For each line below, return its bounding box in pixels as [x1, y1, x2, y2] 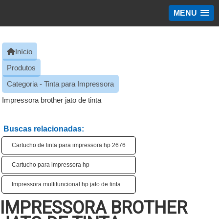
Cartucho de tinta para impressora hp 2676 [12, 142, 126, 149]
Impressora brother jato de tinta [2, 96, 101, 104]
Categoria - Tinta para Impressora [7, 80, 114, 88]
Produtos [7, 64, 36, 72]
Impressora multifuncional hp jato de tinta [12, 181, 121, 188]
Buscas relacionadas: [3, 125, 84, 133]
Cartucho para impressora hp [12, 161, 89, 168]
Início [15, 47, 32, 56]
